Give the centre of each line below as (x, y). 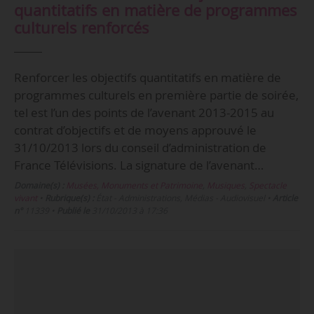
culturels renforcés (81, 27)
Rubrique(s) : (69, 198)
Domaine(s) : (39, 186)
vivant (25, 198)
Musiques (225, 186)
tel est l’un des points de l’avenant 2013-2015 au (144, 112)
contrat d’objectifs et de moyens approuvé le (135, 130)
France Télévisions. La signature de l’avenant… (138, 165)
